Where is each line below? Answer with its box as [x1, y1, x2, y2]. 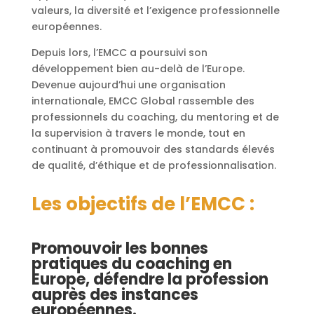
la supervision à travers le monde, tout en [31, 125, 245, 140]
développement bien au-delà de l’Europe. [31, 61, 245, 76]
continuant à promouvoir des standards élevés [31, 142, 275, 156]
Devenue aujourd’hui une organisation [31, 77, 226, 92]
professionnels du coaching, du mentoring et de [31, 109, 279, 124]
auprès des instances [31, 283, 198, 306]
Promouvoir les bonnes [31, 237, 208, 259]
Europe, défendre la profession [31, 268, 268, 290]
